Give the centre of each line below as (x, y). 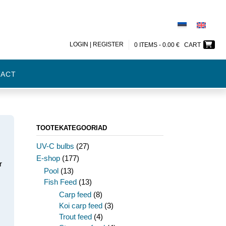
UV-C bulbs (55, 146)
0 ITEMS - (148, 45)
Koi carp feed (80, 206)
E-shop (48, 158)
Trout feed (75, 217)
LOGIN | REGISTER (97, 44)
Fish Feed (60, 182)
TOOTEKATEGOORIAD (71, 128)
